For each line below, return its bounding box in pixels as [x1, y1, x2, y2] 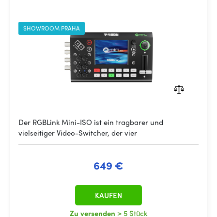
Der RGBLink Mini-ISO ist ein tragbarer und [18, 117, 163, 127]
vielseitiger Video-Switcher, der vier [18, 127, 137, 138]
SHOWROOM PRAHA [23, 24, 80, 32]
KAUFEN [95, 190, 122, 201]
